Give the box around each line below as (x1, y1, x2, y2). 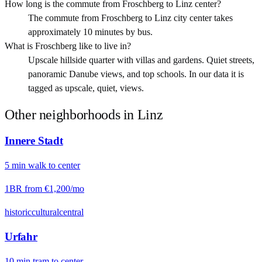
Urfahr (5, 230, 37, 243)
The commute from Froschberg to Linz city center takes (28, 13, 233, 23)
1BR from (5, 183, 44, 194)
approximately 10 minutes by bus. (28, 27, 153, 37)
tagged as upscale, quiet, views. (28, 83, 144, 94)
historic (5, 206, 32, 217)
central (59, 206, 84, 217)
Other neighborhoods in (5, 106, 137, 122)
